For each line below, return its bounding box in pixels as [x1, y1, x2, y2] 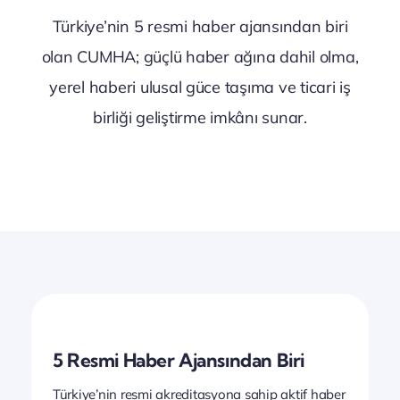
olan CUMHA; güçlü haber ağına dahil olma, [41, 46, 359, 67]
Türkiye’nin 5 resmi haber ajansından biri [52, 15, 348, 37]
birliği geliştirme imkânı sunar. [93, 106, 307, 128]
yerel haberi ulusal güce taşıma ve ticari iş [49, 76, 351, 97]
